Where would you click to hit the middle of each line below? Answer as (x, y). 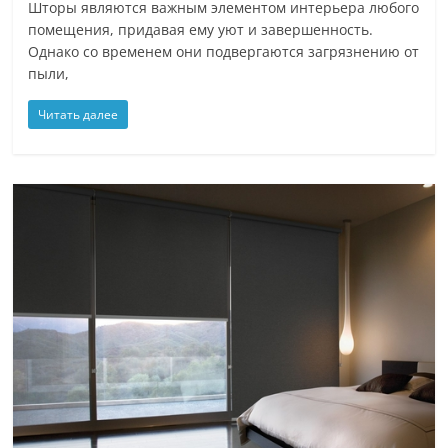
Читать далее (78, 114)
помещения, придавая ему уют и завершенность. (201, 29)
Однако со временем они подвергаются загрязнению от (224, 51)
